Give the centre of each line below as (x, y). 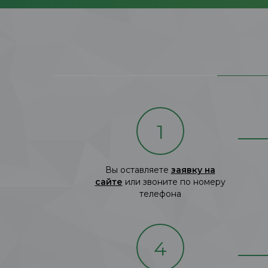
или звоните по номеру (174, 182)
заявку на (193, 170)
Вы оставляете (138, 170)
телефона (160, 194)
